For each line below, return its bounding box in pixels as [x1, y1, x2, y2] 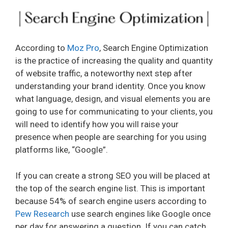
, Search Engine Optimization [99, 43, 208, 53]
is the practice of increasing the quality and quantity [15, 55, 213, 66]
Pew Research [15, 208, 69, 219]
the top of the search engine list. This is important [15, 183, 205, 193]
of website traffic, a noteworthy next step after [15, 68, 192, 79]
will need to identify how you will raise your [15, 119, 179, 130]
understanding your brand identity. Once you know [15, 81, 206, 92]
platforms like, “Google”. [15, 145, 110, 155]
